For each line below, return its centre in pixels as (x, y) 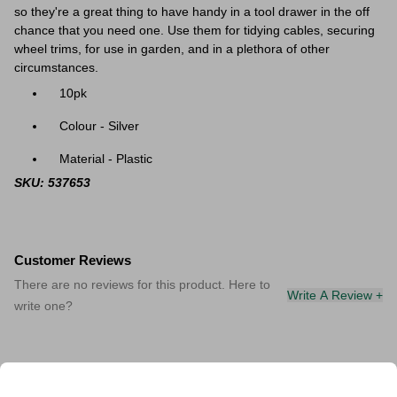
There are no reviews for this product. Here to (142, 284)
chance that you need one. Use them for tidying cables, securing (195, 30)
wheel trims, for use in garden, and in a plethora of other (172, 49)
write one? (43, 306)
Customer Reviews (73, 260)
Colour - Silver (99, 126)
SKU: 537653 (52, 183)
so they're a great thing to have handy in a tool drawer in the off (192, 12)
